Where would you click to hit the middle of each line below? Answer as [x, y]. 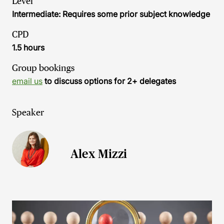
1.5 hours [28, 47]
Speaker [28, 112]
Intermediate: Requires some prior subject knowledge [111, 14]
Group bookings [43, 68]
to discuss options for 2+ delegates [109, 81]
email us [27, 81]
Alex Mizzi [99, 154]
